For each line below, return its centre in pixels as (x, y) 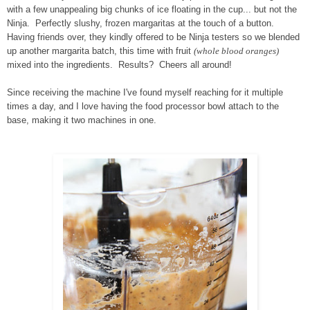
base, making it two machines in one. (82, 120)
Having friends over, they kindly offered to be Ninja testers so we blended (153, 37)
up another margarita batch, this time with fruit (100, 51)
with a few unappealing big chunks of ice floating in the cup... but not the (152, 9)
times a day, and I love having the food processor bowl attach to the (143, 106)
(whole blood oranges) (236, 51)
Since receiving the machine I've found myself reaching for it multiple (145, 92)
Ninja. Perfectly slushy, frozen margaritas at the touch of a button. (142, 23)
